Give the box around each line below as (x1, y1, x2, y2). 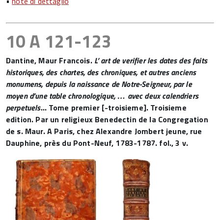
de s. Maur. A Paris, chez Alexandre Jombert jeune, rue (6, 125, 202, 137)
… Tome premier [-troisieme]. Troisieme (40, 102, 187, 113)
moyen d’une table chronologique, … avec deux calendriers (6, 90, 198, 102)
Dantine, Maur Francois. (6, 55, 94, 66)
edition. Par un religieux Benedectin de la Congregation (6, 113, 208, 125)
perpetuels (6, 102, 41, 113)
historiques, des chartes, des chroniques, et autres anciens (6, 66, 196, 78)
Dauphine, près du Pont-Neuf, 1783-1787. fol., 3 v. (6, 137, 189, 149)
